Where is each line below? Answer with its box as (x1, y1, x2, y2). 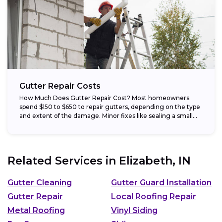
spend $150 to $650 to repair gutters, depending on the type (19, 103, 200, 111)
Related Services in (7, 154, 119, 167)
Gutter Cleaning (7, 178, 72, 187)
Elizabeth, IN (119, 154, 191, 167)
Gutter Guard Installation (111, 178, 212, 187)
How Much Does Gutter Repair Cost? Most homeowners (19, 94, 189, 102)
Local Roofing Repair (111, 192, 196, 201)
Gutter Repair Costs (19, 81, 101, 91)
